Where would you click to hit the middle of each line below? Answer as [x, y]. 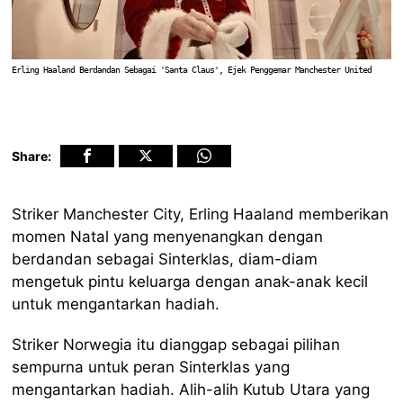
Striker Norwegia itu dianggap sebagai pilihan [176, 344]
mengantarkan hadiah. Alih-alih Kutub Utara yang [191, 389]
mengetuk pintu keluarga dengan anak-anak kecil [190, 281]
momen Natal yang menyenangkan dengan [168, 236]
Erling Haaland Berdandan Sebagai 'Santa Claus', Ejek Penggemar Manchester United [192, 69]
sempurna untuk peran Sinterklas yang [151, 367]
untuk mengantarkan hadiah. [116, 304]
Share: [32, 156]
